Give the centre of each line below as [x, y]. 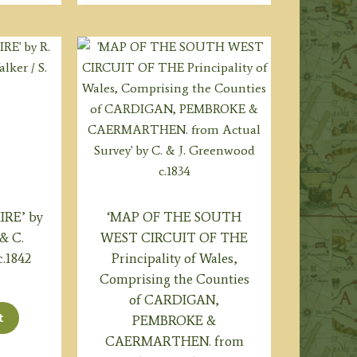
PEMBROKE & [175, 321]
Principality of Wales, [174, 259]
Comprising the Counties [174, 279]
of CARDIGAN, [175, 300]
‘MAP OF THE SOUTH [175, 217]
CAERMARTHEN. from [174, 341]
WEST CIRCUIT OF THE [175, 238]
